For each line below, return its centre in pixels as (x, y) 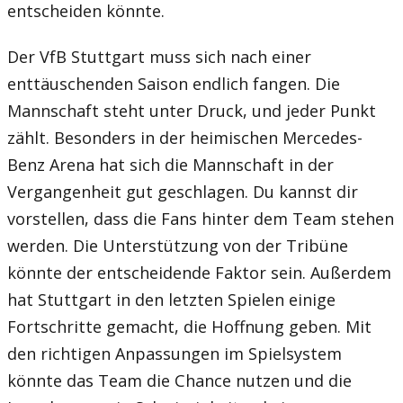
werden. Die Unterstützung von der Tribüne (178, 245)
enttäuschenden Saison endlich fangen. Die (174, 83)
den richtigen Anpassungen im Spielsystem (175, 353)
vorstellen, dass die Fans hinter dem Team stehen (201, 218)
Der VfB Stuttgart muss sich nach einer (159, 56)
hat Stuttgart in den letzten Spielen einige (171, 299)
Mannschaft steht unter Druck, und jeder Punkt (192, 110)
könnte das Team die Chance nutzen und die (179, 380)
